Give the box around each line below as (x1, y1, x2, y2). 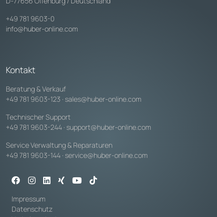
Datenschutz (12, 204, 53, 214)
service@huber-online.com (65, 150, 148, 160)
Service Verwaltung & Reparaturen (6, 140, 112, 150)
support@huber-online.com (66, 122, 151, 132)
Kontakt (6, 63, 35, 76)
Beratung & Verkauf (6, 84, 66, 93)
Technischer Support (6, 112, 71, 122)
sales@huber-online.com (65, 94, 141, 104)
